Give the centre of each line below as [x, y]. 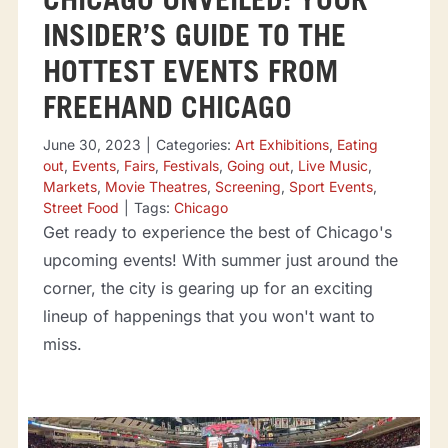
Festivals [190, 165]
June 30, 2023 [91, 144]
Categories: [195, 144]
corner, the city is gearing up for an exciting [207, 287]
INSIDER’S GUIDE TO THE [194, 38]
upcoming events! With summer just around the [220, 259]
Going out [258, 165]
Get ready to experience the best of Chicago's [217, 231]
